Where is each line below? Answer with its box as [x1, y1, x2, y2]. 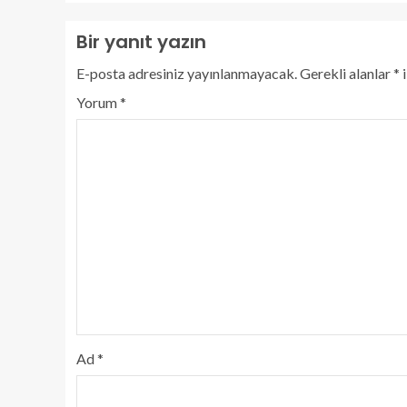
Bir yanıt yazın [76, 29, 206, 55]
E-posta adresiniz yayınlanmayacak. [76, 65, 297, 82]
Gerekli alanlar [300, 65, 393, 82]
